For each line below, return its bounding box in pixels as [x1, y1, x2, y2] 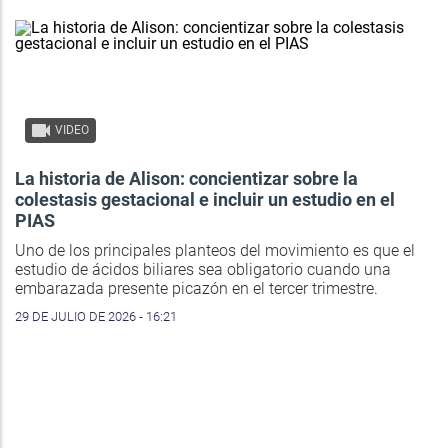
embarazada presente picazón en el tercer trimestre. [15, 278, 378, 298]
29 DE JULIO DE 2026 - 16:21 [15, 308, 177, 324]
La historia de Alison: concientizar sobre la [15, 167, 358, 189]
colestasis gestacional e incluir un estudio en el [15, 188, 395, 210]
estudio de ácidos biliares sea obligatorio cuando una [15, 259, 391, 279]
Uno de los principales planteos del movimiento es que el [15, 240, 415, 260]
